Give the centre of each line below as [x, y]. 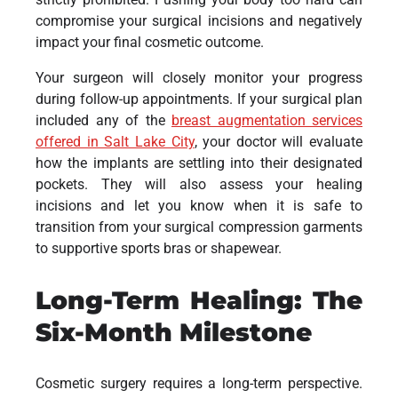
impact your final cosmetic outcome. [150, 42]
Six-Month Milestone [174, 332]
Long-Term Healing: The [199, 300]
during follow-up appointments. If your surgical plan [199, 99]
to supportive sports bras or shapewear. [159, 248]
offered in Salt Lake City [115, 141]
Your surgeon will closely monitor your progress [199, 77]
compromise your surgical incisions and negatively [199, 20]
